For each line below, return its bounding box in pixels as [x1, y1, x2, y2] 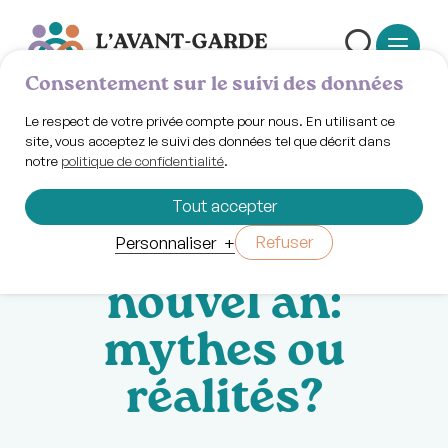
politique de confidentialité [61, 151, 225, 169]
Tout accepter [171, 195, 277, 217]
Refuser [255, 231, 314, 253]
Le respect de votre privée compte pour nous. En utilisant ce [25, 111, 396, 129]
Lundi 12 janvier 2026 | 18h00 [119, 164, 329, 186]
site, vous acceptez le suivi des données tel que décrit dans [25, 131, 392, 149]
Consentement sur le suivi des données [25, 71, 405, 102]
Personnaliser [114, 231, 216, 253]
